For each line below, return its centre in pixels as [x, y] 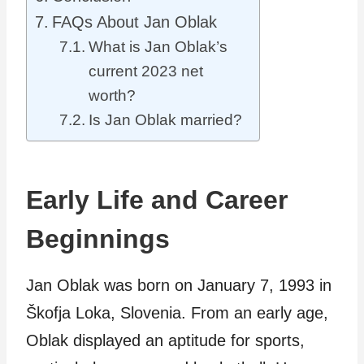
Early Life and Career [157, 200]
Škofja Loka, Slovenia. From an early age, [177, 313]
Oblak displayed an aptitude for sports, [165, 340]
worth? [112, 95]
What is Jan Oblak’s [158, 47]
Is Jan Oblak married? [165, 120]
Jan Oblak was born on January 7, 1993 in [179, 285]
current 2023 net [145, 71]
